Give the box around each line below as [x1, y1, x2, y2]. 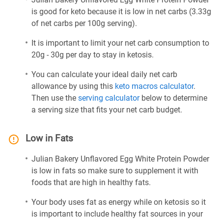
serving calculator [78, 93, 139, 103]
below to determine [139, 93, 207, 103]
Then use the [31, 93, 78, 103]
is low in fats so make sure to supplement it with [31, 166, 198, 175]
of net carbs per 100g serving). [31, 19, 137, 28]
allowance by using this [31, 82, 115, 91]
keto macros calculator [115, 82, 193, 91]
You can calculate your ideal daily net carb [31, 70, 177, 79]
